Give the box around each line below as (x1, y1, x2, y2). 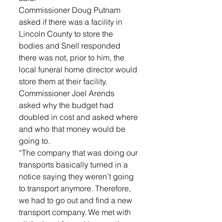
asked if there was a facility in (19, 17, 124, 27)
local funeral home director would (19, 64, 139, 74)
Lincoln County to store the (19, 29, 115, 39)
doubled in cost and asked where (19, 112, 140, 122)
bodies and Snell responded (19, 41, 122, 51)
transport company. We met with (19, 207, 133, 217)
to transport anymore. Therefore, (19, 183, 133, 193)
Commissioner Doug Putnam (19, 5, 122, 15)
